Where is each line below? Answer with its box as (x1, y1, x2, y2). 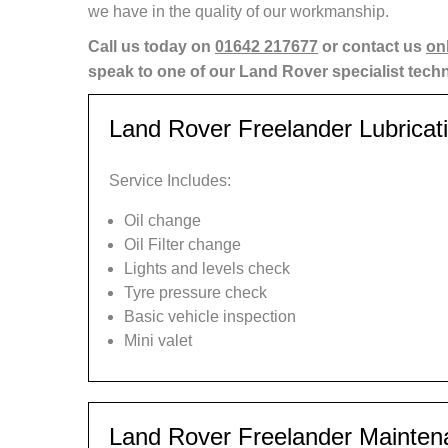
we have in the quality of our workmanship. (88, 3, 389, 20)
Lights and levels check (124, 260, 290, 277)
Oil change (124, 212, 201, 229)
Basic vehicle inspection (124, 308, 296, 325)
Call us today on (88, 38, 215, 55)
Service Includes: (109, 172, 231, 189)
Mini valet (124, 332, 192, 349)
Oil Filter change (124, 236, 241, 253)
